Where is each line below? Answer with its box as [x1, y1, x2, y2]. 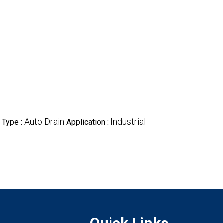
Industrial [111, 116, 146, 127]
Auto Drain [24, 116, 64, 127]
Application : [66, 117, 111, 127]
